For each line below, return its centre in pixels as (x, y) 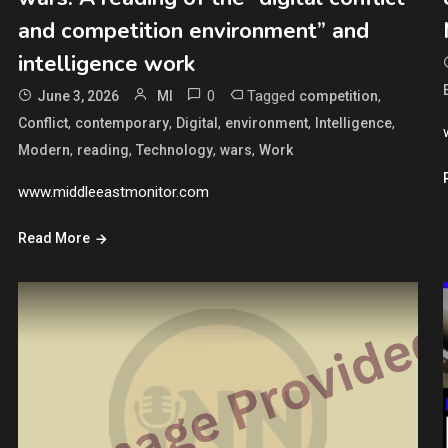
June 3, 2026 (77, 95)
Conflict (42, 122)
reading (102, 149)
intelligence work (106, 63)
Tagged (272, 95)
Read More (53, 237)
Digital (196, 122)
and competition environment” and (193, 30)
